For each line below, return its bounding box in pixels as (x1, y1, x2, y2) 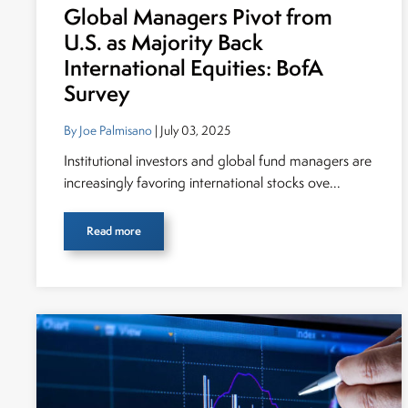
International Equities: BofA (64, 53, 323, 83)
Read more (87, 223, 141, 239)
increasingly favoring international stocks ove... (64, 173, 341, 192)
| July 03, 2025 (152, 122, 230, 138)
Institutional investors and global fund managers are (64, 151, 372, 170)
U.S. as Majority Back (64, 27, 263, 57)
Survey (64, 78, 135, 108)
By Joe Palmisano (64, 122, 152, 138)
